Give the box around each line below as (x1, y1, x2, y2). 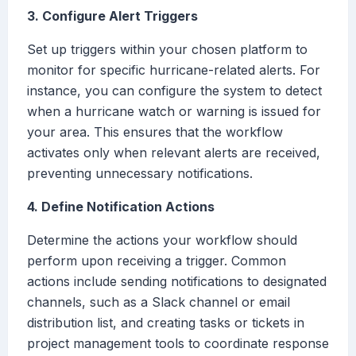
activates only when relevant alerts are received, (27, 145, 320, 161)
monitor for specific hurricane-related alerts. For (27, 62, 320, 79)
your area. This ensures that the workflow (27, 124, 283, 141)
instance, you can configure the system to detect (27, 83, 322, 99)
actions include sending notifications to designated (27, 273, 327, 290)
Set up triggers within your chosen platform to (27, 41, 308, 58)
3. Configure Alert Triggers (27, 8, 198, 25)
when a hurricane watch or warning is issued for (27, 103, 321, 120)
